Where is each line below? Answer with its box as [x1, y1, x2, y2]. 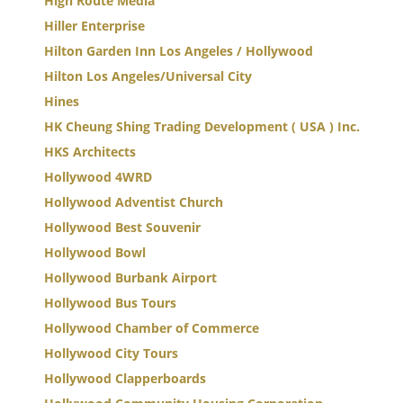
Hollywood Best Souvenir [44, 219, 201, 236]
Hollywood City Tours [44, 345, 178, 362]
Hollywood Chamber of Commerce [44, 319, 259, 336]
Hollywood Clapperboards [44, 370, 206, 387]
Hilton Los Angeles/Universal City [44, 67, 252, 85]
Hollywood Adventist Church [44, 193, 223, 210]
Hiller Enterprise [44, 17, 145, 34]
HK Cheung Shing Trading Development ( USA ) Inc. [44, 118, 360, 135]
